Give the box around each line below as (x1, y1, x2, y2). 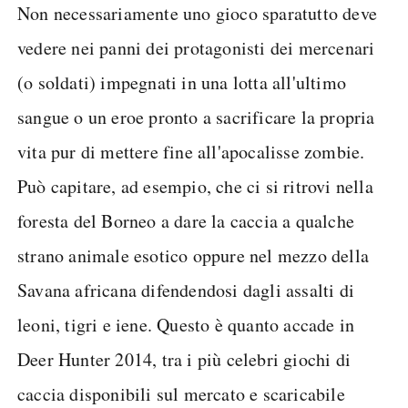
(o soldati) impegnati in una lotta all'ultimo (17, 70, 347, 95)
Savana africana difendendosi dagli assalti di (17, 278, 355, 302)
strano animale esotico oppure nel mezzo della (17, 243, 370, 268)
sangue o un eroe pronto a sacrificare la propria (17, 105, 375, 129)
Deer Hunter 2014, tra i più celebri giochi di (17, 347, 352, 372)
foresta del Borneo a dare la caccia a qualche (17, 209, 355, 233)
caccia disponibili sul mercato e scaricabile (17, 382, 345, 406)
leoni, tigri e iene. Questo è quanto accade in (17, 312, 355, 337)
